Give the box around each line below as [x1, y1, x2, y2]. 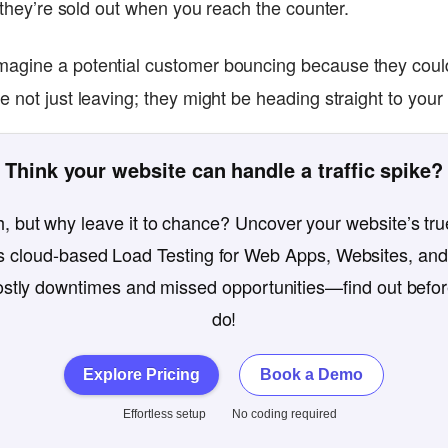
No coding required [231, 407, 337, 421]
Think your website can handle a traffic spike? [4, 155, 444, 184]
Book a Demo [260, 366, 364, 383]
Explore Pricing [83, 366, 200, 383]
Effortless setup [122, 407, 206, 421]
